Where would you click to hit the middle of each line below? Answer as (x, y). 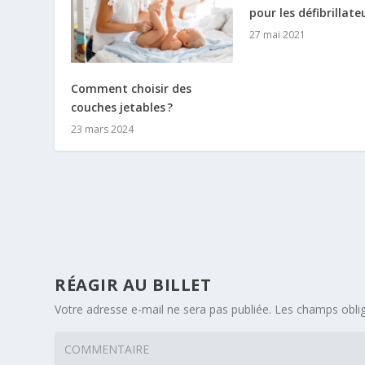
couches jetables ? (122, 108)
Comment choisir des (132, 89)
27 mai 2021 (277, 34)
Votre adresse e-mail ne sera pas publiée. (163, 310)
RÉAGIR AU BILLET (133, 285)
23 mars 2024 (103, 130)
